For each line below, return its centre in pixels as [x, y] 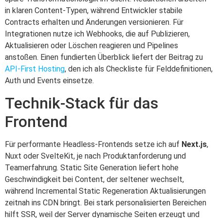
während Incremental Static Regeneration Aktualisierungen [105, 191]
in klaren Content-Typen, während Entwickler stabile [94, 11]
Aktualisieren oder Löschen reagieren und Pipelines [91, 46]
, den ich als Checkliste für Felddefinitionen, [139, 69]
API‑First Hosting [35, 69]
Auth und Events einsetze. [49, 81]
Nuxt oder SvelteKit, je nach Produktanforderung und [95, 156]
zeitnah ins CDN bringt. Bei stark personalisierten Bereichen [106, 202]
